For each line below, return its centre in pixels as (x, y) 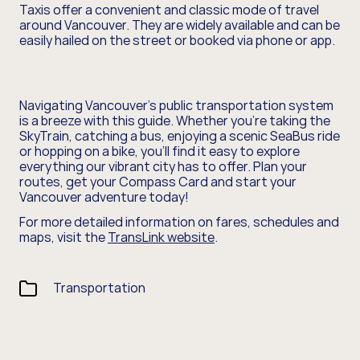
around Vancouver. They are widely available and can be (180, 25)
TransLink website (161, 237)
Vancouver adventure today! (105, 197)
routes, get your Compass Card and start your (158, 182)
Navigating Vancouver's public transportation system (176, 106)
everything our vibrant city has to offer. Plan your (163, 167)
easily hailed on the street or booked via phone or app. (177, 41)
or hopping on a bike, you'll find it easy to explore (160, 151)
